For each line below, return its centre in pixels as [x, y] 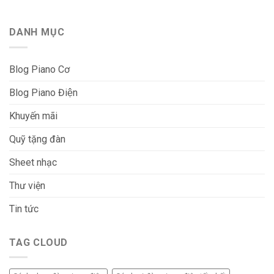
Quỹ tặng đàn [37, 139]
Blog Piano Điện [43, 92]
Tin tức [24, 209]
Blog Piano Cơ [39, 69]
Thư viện [27, 185]
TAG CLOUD [39, 242]
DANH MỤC [37, 32]
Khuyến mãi [33, 116]
